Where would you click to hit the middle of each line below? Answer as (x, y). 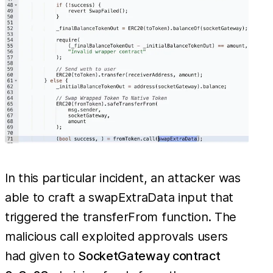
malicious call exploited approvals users (117, 236)
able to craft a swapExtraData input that (119, 197)
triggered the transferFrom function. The (121, 217)
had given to (42, 256)
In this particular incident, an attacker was (123, 178)
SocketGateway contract (149, 256)
